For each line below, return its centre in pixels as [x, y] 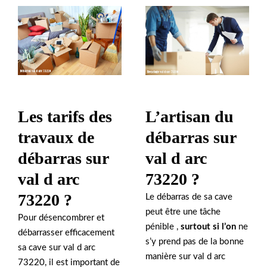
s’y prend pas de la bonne [195, 241]
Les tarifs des [65, 116]
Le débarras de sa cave [189, 197]
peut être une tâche [183, 212]
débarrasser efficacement [66, 232]
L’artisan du [190, 116]
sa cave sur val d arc [57, 247]
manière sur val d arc [185, 256]
